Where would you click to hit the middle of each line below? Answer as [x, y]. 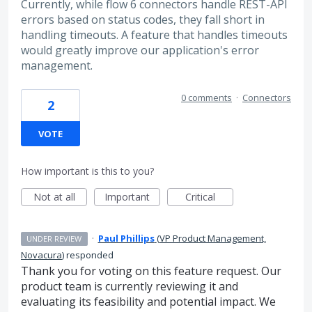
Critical [200, 196]
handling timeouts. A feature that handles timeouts [154, 35]
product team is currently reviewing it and [130, 286]
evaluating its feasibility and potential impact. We [148, 301]
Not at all [54, 196]
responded [89, 255]
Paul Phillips [126, 238]
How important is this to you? [87, 171]
